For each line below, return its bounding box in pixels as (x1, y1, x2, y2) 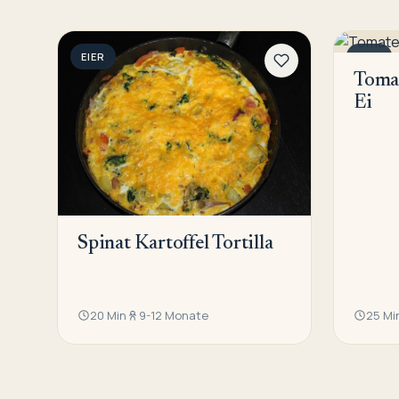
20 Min (90, 307, 126, 324)
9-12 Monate (139, 307, 208, 324)
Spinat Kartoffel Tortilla (77, 234, 273, 255)
